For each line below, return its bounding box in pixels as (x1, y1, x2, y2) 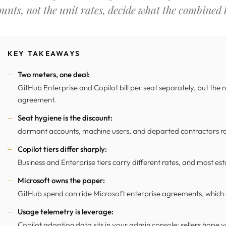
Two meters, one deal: (18, 70, 90, 79)
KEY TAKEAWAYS (8, 49, 81, 58)
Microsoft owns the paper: (18, 176, 105, 185)
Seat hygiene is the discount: (18, 113, 112, 123)
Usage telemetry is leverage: (18, 207, 114, 216)
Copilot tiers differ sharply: (18, 144, 107, 154)
